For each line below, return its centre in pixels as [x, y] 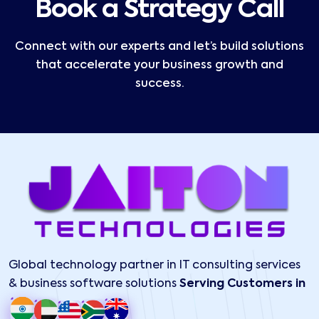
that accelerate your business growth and [159, 66]
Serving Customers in [242, 284]
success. [159, 84]
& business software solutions [94, 284]
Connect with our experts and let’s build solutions [159, 47]
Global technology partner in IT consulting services [155, 266]
